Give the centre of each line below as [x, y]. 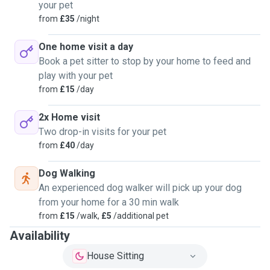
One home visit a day [86, 47]
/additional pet [140, 216]
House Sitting [115, 256]
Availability [40, 236]
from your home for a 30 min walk [109, 202]
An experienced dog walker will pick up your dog [140, 188]
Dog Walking [67, 173]
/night [87, 19]
